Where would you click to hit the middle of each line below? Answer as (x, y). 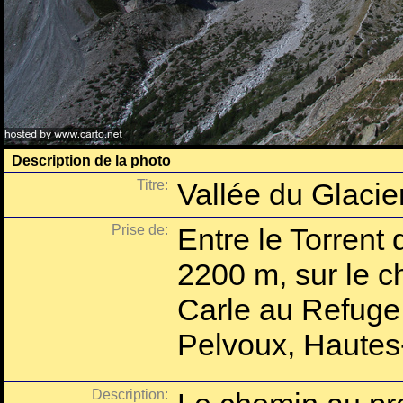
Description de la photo (91, 161)
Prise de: (140, 230)
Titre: (152, 185)
